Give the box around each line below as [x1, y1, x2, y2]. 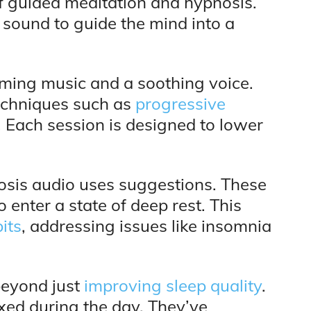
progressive [135, 93, 226, 115]
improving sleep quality [84, 275, 262, 296]
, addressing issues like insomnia [22, 215, 271, 237]
